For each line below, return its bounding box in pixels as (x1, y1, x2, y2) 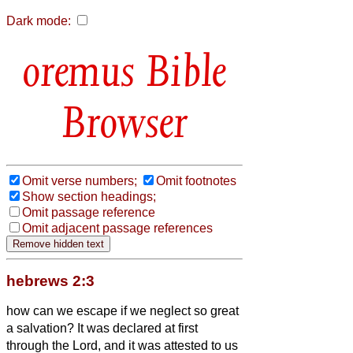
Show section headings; (22, 189, 156, 203)
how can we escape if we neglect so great (6, 303, 239, 318)
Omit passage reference (22, 205, 155, 219)
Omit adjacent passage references (22, 221, 213, 235)
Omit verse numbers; (22, 173, 137, 188)
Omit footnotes (156, 173, 236, 188)
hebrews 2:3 (6, 272, 95, 289)
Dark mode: (6, 14, 71, 28)
